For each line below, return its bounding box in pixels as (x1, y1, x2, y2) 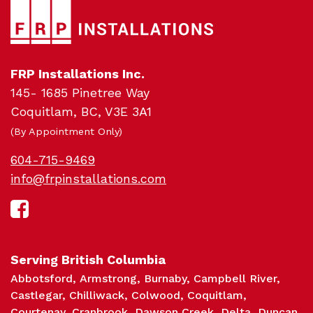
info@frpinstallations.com (10, 170, 166, 186)
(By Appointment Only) (10, 125, 122, 137)
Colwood (131, 288, 180, 302)
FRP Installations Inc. (10, 66, 145, 81)
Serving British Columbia (10, 252, 166, 267)
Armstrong (80, 271, 137, 285)
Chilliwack (69, 288, 124, 302)
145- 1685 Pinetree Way (10, 85, 150, 100)
